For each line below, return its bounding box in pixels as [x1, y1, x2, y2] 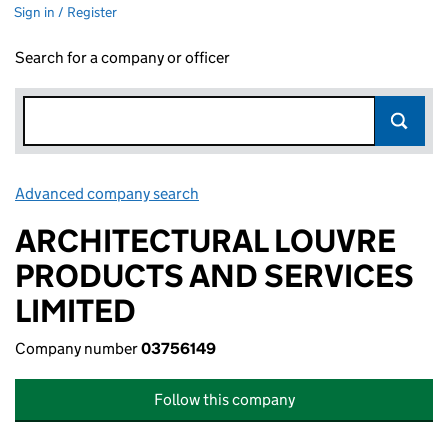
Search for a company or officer [15, 48, 230, 67]
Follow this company [153, 390, 295, 409]
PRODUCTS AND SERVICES [15, 256, 414, 296]
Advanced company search [15, 184, 199, 203]
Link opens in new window [202, 184, 379, 203]
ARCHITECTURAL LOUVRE [15, 221, 396, 261]
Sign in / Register [14, 3, 117, 21]
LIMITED [15, 291, 136, 331]
